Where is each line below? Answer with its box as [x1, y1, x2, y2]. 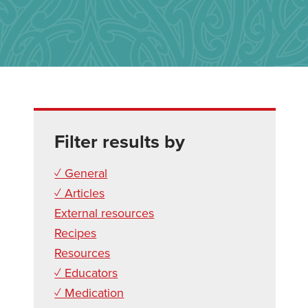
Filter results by [54, 131, 186, 153]
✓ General [54, 166, 108, 181]
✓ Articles [54, 186, 105, 201]
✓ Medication [54, 285, 124, 300]
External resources [54, 206, 155, 221]
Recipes [54, 225, 97, 241]
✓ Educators [54, 265, 118, 280]
